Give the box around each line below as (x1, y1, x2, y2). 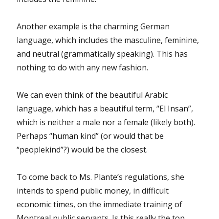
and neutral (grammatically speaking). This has (17, 48, 188, 59)
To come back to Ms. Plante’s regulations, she (17, 171, 185, 182)
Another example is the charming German (17, 21, 170, 32)
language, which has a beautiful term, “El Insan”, (17, 103, 194, 114)
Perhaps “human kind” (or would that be (17, 130, 164, 141)
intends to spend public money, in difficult (17, 185, 169, 196)
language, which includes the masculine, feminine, (17, 34, 199, 45)
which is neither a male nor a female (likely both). (17, 116, 196, 128)
